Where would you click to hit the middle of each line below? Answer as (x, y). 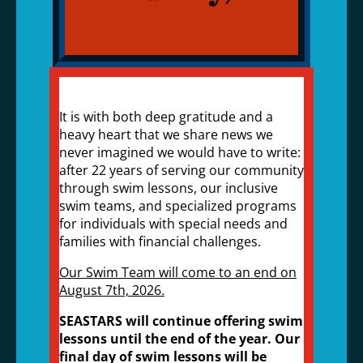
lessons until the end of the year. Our (179, 339)
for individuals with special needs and (173, 224)
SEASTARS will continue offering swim (181, 321)
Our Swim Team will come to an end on (177, 272)
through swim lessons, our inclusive (168, 188)
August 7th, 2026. (111, 290)
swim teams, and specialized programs (177, 206)
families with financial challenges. (160, 241)
